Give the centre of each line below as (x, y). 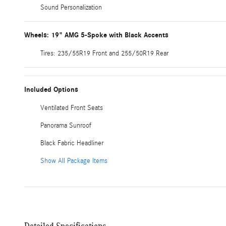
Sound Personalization (71, 7)
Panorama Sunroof (66, 125)
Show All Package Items (74, 161)
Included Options (51, 89)
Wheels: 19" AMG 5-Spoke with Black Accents (96, 35)
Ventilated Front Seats (72, 108)
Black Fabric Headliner (72, 143)
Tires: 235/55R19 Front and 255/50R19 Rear (104, 53)
